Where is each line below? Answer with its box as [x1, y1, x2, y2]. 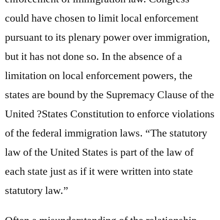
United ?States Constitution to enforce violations [5, 107, 215, 121]
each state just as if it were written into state [5, 164, 193, 178]
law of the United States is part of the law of [5, 145, 193, 159]
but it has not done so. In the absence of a [5, 49, 182, 63]
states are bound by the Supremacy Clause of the [5, 87, 214, 102]
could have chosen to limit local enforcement [5, 11, 198, 25]
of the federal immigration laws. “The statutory [5, 126, 207, 140]
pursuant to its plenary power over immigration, [5, 30, 210, 44]
